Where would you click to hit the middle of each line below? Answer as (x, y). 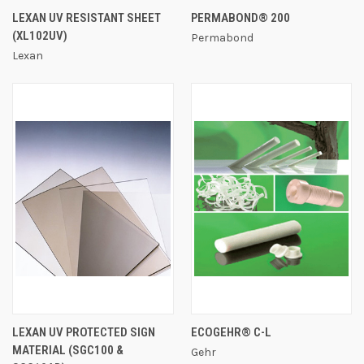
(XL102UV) (40, 35)
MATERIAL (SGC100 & (68, 350)
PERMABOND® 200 (240, 17)
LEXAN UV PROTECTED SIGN (84, 332)
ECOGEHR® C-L (231, 332)
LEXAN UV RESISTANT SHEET (87, 17)
